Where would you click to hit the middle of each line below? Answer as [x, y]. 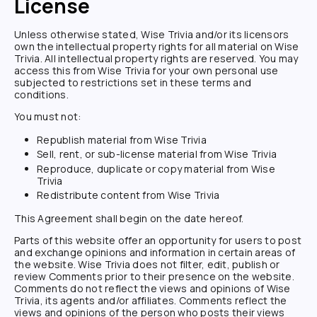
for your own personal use [214, 70]
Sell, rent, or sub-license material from [131, 154]
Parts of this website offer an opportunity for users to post [158, 241]
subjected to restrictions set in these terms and [133, 82]
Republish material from [96, 139]
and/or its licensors [241, 34]
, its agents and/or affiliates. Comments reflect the [163, 301]
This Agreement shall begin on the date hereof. [129, 219]
